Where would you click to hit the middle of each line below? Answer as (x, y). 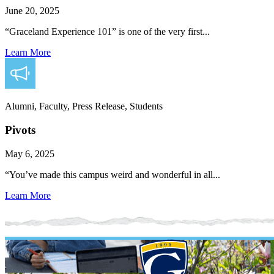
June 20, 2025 (32, 11)
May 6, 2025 (30, 154)
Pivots (20, 130)
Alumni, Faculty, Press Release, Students (84, 106)
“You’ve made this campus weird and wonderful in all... (113, 174)
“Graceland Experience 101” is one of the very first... (107, 32)
